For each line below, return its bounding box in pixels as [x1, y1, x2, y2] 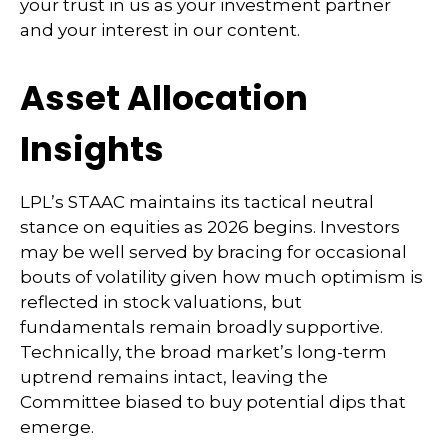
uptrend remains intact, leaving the [20, 366, 328, 387]
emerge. [20, 416, 94, 437]
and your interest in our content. [20, 19, 300, 40]
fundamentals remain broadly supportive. [20, 316, 383, 337]
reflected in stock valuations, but [20, 291, 302, 312]
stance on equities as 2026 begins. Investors [20, 216, 400, 237]
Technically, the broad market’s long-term [20, 341, 387, 362]
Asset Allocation [20, 73, 308, 122]
